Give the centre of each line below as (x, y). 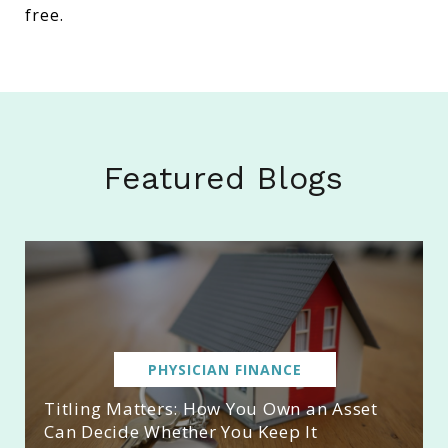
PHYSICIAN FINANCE (224, 370)
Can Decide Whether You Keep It (181, 432)
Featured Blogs (224, 178)
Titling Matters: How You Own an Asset (211, 409)
